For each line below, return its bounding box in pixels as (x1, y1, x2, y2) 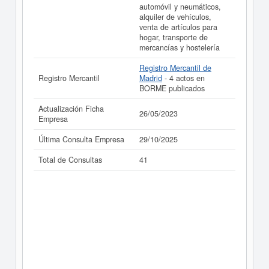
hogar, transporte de (139, 32, 208, 43)
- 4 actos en (162, 73, 205, 83)
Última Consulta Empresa (38, 134, 124, 145)
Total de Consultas (38, 154, 102, 165)
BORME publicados (139, 83, 205, 94)
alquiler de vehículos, (139, 11, 211, 22)
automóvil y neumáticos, (139, 1, 221, 12)
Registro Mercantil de (139, 62, 211, 73)
